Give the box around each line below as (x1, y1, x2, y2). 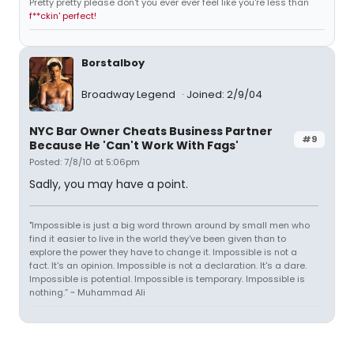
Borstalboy (81, 55, 145, 71)
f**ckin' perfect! (29, 9, 96, 23)
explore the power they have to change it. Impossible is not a (29, 245, 297, 258)
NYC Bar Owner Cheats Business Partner (29, 122, 273, 139)
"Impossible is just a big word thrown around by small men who (29, 218, 310, 232)
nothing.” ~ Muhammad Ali (29, 285, 145, 299)
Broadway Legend (81, 86, 178, 102)
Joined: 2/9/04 (186, 86, 262, 102)
